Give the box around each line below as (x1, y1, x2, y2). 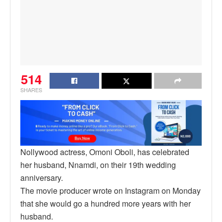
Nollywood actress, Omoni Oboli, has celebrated (20, 146, 189, 158)
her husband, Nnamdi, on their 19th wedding (20, 159, 176, 170)
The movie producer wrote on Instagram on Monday (20, 184, 201, 196)
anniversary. (20, 171, 63, 183)
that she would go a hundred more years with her (20, 197, 191, 209)
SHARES (20, 86, 42, 94)
